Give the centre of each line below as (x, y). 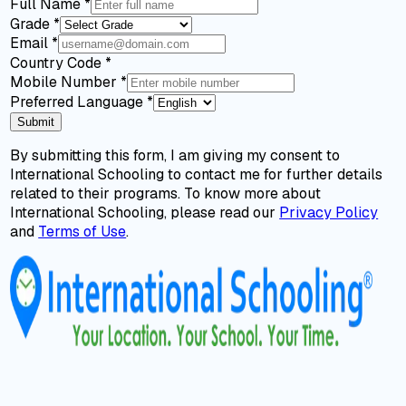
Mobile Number (66, 82)
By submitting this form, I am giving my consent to (175, 156)
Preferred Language (79, 102)
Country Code (58, 63)
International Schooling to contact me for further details (197, 175)
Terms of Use (82, 232)
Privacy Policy (329, 213)
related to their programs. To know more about (166, 194)
